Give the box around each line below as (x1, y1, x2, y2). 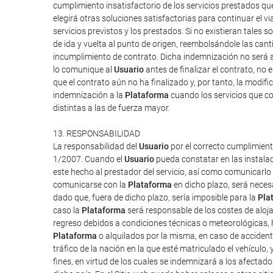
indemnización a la (53, 90, 125, 100)
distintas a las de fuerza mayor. (53, 103, 170, 113)
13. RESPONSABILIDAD (53, 129, 140, 138)
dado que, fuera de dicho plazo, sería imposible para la (53, 193, 258, 202)
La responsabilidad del (53, 141, 139, 151)
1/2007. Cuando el (53, 154, 124, 164)
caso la (53, 205, 82, 215)
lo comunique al (53, 65, 114, 74)
